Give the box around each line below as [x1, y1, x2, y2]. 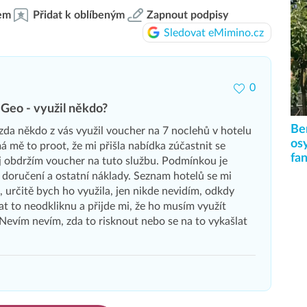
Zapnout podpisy [147, 10, 228, 21]
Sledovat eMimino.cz [163, 27, 264, 38]
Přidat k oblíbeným [33, 10, 125, 21]
